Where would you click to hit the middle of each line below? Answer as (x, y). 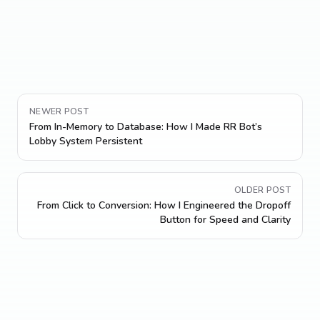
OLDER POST (262, 190)
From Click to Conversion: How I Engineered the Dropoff (164, 205)
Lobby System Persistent (86, 141)
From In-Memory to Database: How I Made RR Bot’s (146, 127)
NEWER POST (59, 111)
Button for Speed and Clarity (225, 220)
